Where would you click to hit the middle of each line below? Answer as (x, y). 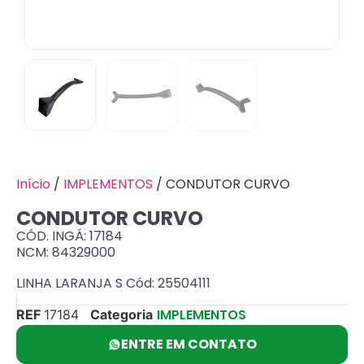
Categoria (121, 314)
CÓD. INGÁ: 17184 (69, 236)
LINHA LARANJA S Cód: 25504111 (113, 284)
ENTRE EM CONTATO (188, 344)
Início (33, 184)
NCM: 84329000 (66, 252)
